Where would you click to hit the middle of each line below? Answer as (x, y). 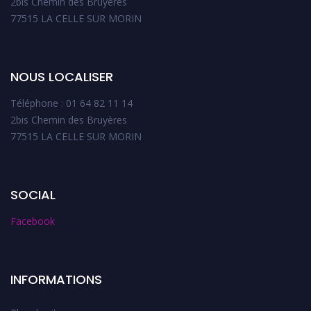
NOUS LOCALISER (62, 76)
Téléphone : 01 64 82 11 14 (72, 103)
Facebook (33, 221)
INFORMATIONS (56, 279)
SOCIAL (33, 194)
